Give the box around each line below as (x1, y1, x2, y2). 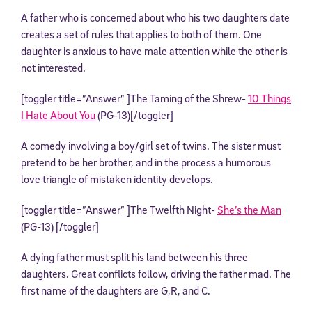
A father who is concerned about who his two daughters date (21, 10, 290, 24)
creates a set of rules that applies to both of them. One (21, 26, 262, 41)
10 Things (248, 91, 291, 105)
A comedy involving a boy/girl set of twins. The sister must (21, 138, 281, 153)
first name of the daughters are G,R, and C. (21, 283, 210, 297)
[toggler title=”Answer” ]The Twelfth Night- (21, 202, 217, 217)
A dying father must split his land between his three (21, 249, 248, 264)
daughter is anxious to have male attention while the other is (21, 43, 288, 58)
